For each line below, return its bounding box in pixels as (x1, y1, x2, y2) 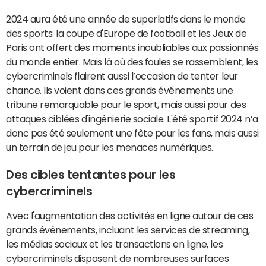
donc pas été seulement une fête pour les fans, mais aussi (6, 128, 259, 138)
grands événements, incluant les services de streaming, (6, 225, 250, 235)
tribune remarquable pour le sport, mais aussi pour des (6, 100, 246, 109)
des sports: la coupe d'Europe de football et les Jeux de (6, 28, 247, 38)
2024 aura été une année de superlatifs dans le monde (6, 14, 246, 24)
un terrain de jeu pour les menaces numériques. (6, 142, 213, 152)
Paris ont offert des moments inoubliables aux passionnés (6, 43, 259, 52)
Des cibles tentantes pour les (6, 169, 176, 180)
